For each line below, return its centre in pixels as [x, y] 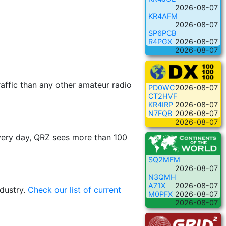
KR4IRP [161, 105]
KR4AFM [163, 16]
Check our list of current [74, 189]
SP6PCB [162, 33]
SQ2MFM [164, 160]
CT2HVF [163, 96]
